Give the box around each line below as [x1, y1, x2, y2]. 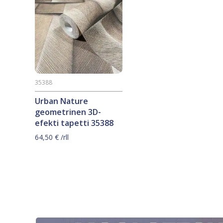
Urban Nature [35, 95, 88, 107]
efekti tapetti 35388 [35, 117, 113, 128]
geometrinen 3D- [35, 106, 101, 117]
